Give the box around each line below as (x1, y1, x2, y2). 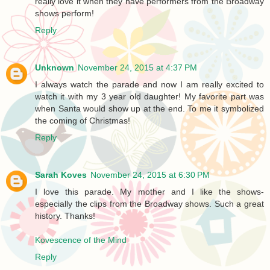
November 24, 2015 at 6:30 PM (90, 169, 210, 180)
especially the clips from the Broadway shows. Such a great (35, 198, 264, 209)
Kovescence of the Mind (35, 234, 127, 245)
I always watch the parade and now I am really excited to (35, 79, 264, 89)
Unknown (35, 62, 74, 72)
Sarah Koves (35, 169, 87, 180)
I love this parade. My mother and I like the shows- (35, 186, 264, 196)
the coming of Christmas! (35, 115, 130, 125)
